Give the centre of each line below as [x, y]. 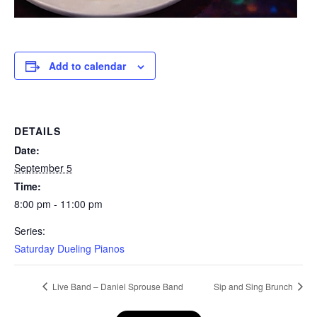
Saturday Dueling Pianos [69, 249]
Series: [30, 231]
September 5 [43, 168]
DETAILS [38, 131]
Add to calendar [87, 66]
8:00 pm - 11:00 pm [58, 204]
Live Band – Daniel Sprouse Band [117, 286]
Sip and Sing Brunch [254, 286]
